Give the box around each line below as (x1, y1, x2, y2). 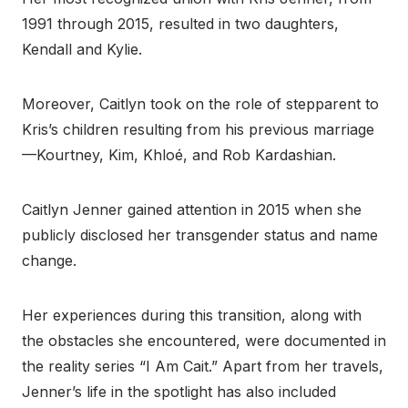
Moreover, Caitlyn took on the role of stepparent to (22, 95, 379, 114)
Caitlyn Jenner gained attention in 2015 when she (22, 200, 362, 219)
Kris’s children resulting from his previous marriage (22, 120, 374, 139)
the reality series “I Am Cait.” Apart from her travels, (22, 357, 383, 376)
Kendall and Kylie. (22, 40, 142, 59)
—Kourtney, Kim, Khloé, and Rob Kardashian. (22, 146, 336, 165)
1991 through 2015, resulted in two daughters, (22, 15, 339, 34)
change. (22, 251, 76, 270)
